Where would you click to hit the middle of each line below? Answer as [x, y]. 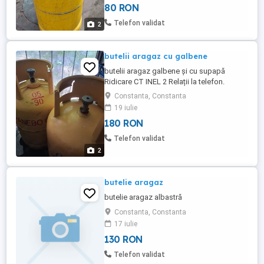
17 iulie [126, 224]
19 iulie [126, 108]
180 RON [124, 123]
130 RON [123, 239]
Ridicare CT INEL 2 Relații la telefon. [164, 82]
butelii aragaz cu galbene [156, 56]
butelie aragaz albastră [143, 197]
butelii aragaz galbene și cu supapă [165, 71]
